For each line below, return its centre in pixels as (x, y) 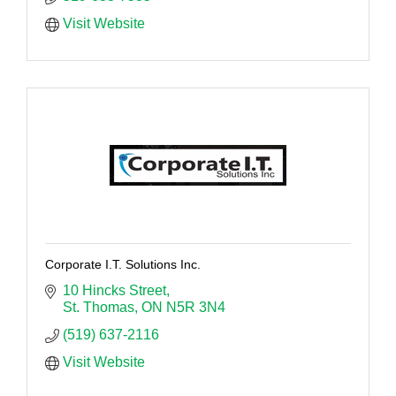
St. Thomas (99, 307)
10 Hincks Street (114, 290)
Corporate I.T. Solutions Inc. (123, 264)
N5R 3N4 (196, 307)
